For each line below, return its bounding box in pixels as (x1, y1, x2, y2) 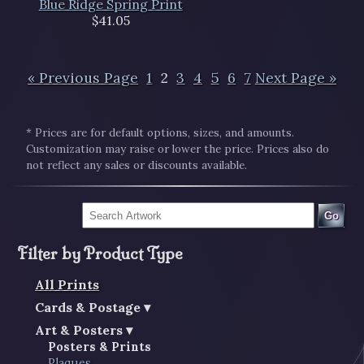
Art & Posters (35, 322, 123, 339)
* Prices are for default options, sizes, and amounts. (26, 126, 295, 141)
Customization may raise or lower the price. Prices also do (26, 142, 330, 157)
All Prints (35, 276, 100, 293)
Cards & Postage (35, 299, 141, 316)
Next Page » (254, 68, 336, 88)
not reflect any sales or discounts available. (26, 158, 248, 173)
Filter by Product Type (16, 244, 183, 264)
